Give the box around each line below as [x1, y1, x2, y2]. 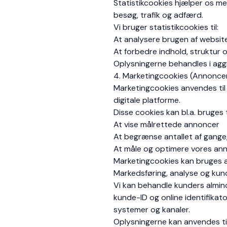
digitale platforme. [113, 95, 180, 105]
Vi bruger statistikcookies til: [113, 22, 218, 32]
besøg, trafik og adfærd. [113, 10, 203, 20]
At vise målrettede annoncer [113, 119, 219, 130]
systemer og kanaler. [113, 204, 190, 215]
